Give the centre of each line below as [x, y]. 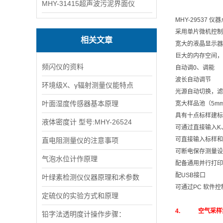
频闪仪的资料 [63, 67]
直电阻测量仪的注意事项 [80, 140]
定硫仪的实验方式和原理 [80, 196]
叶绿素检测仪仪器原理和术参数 [91, 177]
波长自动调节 [193, 80]
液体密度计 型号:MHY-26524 [87, 122]
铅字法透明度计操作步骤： [84, 214]
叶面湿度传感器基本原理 [80, 104]
